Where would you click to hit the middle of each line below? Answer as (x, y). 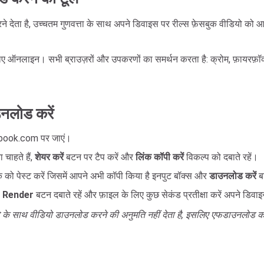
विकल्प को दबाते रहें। (221, 157)
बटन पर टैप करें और (100, 157)
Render (18, 195)
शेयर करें (49, 157)
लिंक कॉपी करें (160, 157)
